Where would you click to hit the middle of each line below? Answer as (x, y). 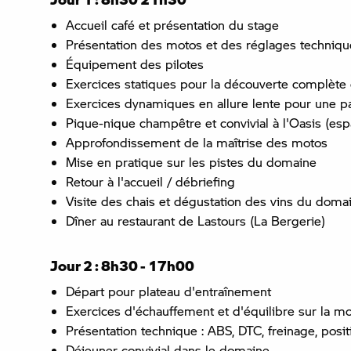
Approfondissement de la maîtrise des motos (197, 142)
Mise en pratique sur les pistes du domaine (191, 161)
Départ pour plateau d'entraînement (168, 291)
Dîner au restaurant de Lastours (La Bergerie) (195, 220)
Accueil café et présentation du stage (172, 24)
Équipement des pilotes (135, 63)
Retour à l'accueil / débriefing (150, 181)
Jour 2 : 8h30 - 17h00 (122, 265)
